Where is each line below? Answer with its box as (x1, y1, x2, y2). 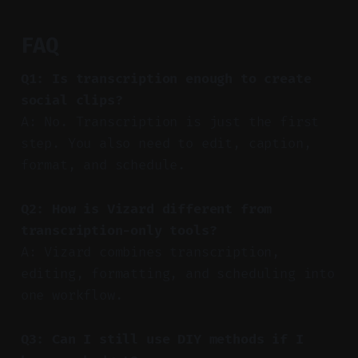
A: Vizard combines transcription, (20, 243, 280, 261)
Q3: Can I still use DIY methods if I (20, 330, 304, 348)
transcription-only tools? (20, 221, 217, 239)
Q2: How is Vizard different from (20, 200, 272, 217)
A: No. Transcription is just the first (20, 113, 320, 130)
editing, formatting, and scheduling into (20, 265, 335, 282)
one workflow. (20, 286, 123, 304)
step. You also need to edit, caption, (20, 134, 312, 152)
